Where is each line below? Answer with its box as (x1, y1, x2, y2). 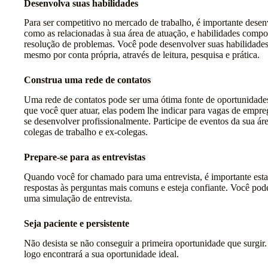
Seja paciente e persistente (24, 218, 129, 229)
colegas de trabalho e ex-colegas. (24, 127, 148, 138)
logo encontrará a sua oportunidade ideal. (24, 248, 179, 259)
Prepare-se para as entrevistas (24, 152, 145, 163)
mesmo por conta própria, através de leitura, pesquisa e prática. (24, 50, 260, 60)
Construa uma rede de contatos (24, 75, 151, 86)
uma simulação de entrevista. (24, 193, 132, 204)
